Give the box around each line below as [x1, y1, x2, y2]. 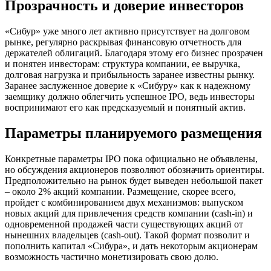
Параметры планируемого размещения [5, 125, 262, 141]
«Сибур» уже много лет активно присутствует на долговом [5, 25, 250, 36]
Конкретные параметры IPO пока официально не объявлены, [5, 153, 258, 164]
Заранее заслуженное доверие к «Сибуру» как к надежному [5, 80, 250, 91]
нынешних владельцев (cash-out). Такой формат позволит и [5, 229, 250, 240]
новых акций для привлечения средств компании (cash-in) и [5, 207, 253, 218]
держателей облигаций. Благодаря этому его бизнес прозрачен [5, 47, 263, 58]
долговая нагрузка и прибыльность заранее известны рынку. [5, 69, 255, 80]
